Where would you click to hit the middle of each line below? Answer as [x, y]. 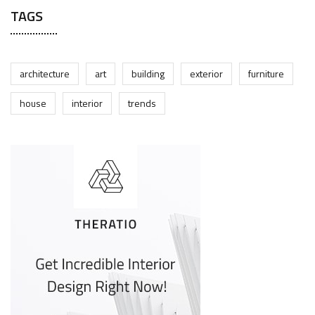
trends [142, 103]
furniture [266, 73]
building [148, 73]
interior [87, 103]
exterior [206, 73]
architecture [45, 73]
